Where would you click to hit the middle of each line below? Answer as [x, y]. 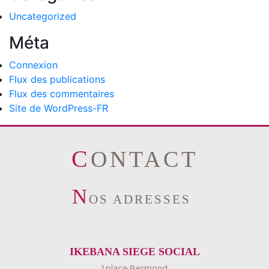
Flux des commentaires [62, 94]
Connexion [33, 65]
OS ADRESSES [140, 199]
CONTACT [144, 159]
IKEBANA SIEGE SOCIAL [134, 252]
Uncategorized [43, 16]
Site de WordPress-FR [59, 108]
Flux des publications [57, 79]
